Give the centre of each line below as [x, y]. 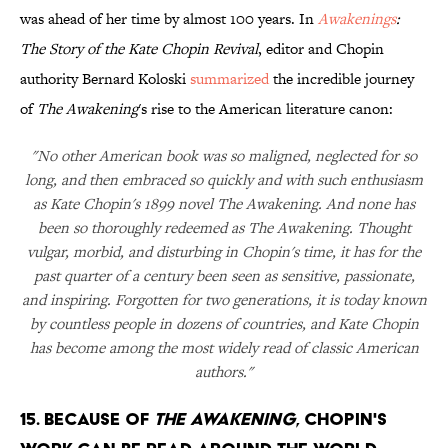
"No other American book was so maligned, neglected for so [224, 156]
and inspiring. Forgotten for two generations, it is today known [224, 300]
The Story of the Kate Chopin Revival [139, 49]
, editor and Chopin [321, 49]
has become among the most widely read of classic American [224, 348]
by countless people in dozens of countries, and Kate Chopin [224, 324]
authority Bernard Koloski [105, 79]
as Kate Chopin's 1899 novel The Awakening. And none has [224, 204]
